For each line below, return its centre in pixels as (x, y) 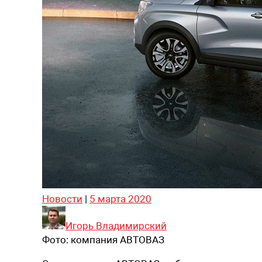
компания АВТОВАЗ (118, 239)
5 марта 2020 (120, 199)
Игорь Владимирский (116, 225)
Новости (62, 199)
